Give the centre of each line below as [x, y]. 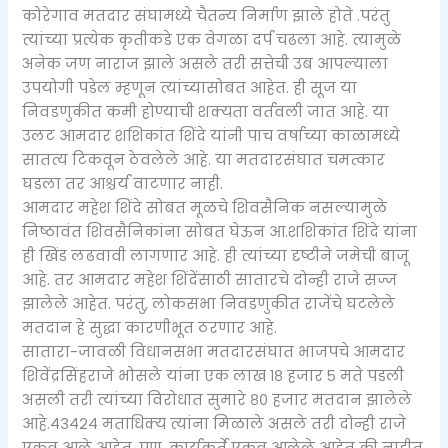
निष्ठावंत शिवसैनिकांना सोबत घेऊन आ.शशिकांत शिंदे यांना [220, 231]
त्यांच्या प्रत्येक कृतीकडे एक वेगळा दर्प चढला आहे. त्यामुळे [212, 39]
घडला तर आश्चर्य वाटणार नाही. [123, 183]
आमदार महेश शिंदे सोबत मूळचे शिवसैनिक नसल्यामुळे [205, 207]
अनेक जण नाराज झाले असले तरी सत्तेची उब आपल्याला [205, 63]
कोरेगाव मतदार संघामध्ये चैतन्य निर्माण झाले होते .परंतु [206, 15]
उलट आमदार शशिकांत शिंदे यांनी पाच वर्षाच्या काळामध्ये [211, 135]
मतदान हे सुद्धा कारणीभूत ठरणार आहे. [150, 327]
